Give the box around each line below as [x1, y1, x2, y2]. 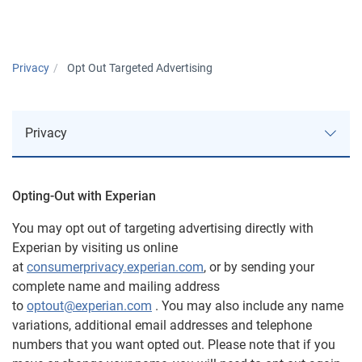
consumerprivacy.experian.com [27, 259, 204, 275]
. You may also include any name [152, 298, 343, 314]
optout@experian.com [27, 298, 152, 314]
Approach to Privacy [25, 209, 140, 225]
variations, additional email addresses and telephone [12, 318, 312, 333]
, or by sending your [204, 259, 314, 275]
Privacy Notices [25, 249, 113, 264]
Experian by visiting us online [12, 240, 178, 255]
